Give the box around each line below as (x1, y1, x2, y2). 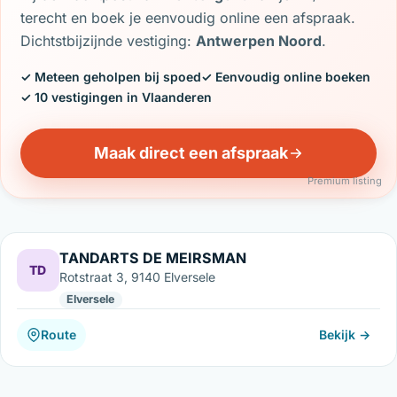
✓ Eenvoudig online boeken (201, 69, 371, 85)
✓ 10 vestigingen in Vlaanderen (20, 90, 213, 105)
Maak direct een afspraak (93, 143, 288, 162)
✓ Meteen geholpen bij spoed (20, 69, 202, 85)
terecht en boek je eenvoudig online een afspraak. (20, 9, 356, 27)
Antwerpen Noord (196, 32, 323, 51)
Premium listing (307, 175, 382, 188)
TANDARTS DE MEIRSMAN (58, 248, 246, 267)
